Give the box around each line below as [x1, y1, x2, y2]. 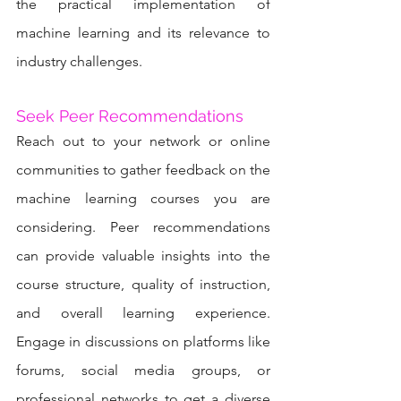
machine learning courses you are [16, 189, 270, 207]
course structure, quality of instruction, [16, 275, 270, 293]
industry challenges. [16, 52, 142, 70]
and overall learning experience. [16, 303, 270, 321]
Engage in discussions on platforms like [16, 332, 270, 350]
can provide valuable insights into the [16, 246, 270, 264]
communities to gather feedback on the [16, 160, 270, 178]
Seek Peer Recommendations [16, 106, 243, 125]
